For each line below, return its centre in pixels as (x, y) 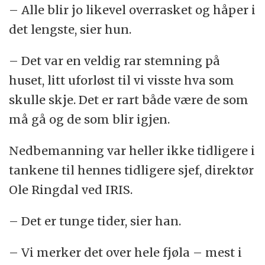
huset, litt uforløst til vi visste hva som (122, 80)
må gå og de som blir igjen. (90, 119)
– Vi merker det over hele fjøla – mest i (126, 252)
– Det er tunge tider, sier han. (95, 221)
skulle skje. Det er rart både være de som (129, 99)
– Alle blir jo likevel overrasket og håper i (132, 9)
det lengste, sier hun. (70, 29)
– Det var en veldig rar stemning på (115, 60)
